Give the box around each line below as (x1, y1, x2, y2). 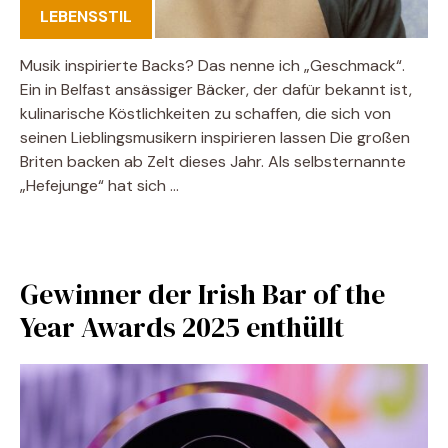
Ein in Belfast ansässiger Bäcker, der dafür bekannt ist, (20, 78, 412, 100)
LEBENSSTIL (40, 5, 132, 27)
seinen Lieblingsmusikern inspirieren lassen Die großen (20, 126, 410, 148)
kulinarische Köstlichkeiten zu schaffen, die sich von (20, 102, 391, 124)
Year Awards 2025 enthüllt (20, 307, 344, 346)
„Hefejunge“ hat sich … (20, 174, 179, 196)
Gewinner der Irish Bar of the (20, 274, 385, 313)
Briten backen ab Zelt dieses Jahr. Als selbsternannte (20, 150, 406, 172)
